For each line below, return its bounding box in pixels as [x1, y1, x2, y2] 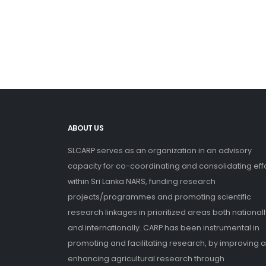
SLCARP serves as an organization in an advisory [68, 145, 252, 156]
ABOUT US [68, 123, 103, 133]
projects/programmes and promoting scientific [68, 192, 251, 202]
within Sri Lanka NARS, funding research [68, 176, 216, 186]
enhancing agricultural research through [68, 254, 224, 264]
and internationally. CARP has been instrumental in [68, 223, 259, 233]
